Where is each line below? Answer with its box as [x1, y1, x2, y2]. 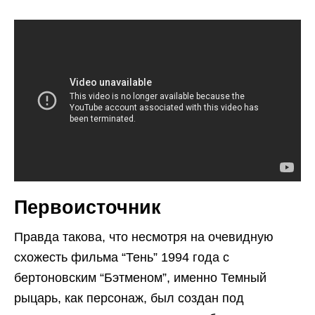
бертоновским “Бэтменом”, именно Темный [14, 270, 266, 285]
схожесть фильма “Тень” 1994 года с [14, 250, 229, 264]
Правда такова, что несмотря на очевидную [14, 229, 274, 244]
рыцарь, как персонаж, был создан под [14, 290, 244, 305]
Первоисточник [14, 196, 161, 218]
